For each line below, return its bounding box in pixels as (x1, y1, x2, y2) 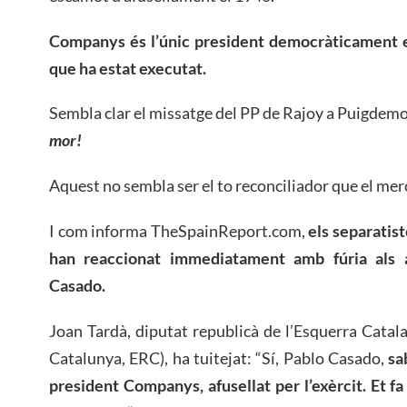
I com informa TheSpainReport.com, (49, 221, 309, 242)
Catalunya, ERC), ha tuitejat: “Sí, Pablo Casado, (49, 347, 389, 368)
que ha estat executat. (49, 57, 206, 78)
